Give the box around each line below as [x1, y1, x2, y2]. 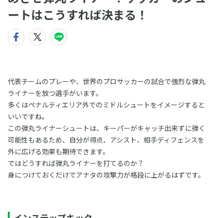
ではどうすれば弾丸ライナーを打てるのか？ [7, 158, 144, 168]
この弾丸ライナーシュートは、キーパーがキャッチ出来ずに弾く [7, 123, 205, 133]
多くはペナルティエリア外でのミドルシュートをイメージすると [7, 100, 205, 109]
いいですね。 [7, 111, 49, 121]
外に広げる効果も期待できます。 [7, 146, 109, 156]
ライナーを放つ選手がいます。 [7, 88, 103, 98]
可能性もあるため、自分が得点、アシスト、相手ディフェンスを [7, 135, 204, 145]
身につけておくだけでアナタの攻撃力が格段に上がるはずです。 [7, 170, 205, 180]
